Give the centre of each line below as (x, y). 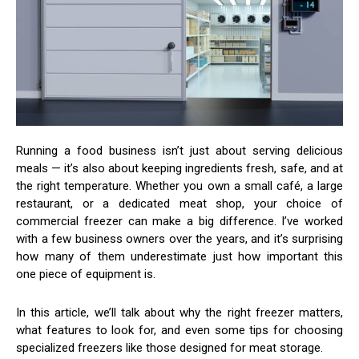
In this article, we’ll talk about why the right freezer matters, (179, 313)
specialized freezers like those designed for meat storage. (169, 348)
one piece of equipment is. (86, 274)
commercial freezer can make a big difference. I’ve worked (179, 222)
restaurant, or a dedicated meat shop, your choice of (179, 204)
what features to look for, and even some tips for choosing (179, 331)
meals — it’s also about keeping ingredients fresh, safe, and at (179, 169)
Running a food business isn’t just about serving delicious (179, 151)
